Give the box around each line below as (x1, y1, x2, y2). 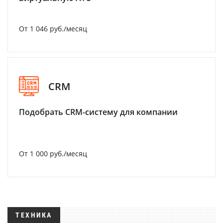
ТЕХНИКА (15, 211, 52, 219)
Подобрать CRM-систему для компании (19, 107, 178, 117)
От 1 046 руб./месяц (19, 24, 87, 33)
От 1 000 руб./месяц (19, 149, 87, 158)
